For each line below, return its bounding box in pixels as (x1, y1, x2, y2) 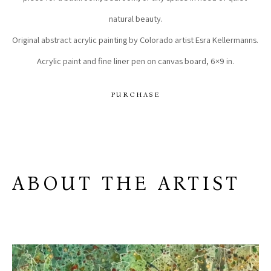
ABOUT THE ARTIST (12, 172, 240, 196)
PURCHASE (111, 90, 160, 99)
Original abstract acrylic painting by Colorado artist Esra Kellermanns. (12, 34, 258, 46)
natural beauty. (108, 13, 163, 25)
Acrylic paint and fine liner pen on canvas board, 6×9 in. (37, 55, 234, 67)
